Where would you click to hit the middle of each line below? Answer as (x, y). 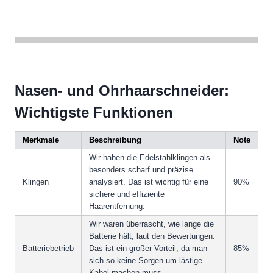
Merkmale (41, 140)
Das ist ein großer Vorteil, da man (148, 249)
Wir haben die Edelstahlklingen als (150, 158)
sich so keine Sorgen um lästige (146, 261)
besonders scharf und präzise (141, 170)
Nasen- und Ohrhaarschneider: (122, 91)
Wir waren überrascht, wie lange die (151, 224)
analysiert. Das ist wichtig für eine (149, 182)
